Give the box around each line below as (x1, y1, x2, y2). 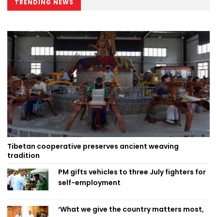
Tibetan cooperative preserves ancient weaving (7, 141, 179, 151)
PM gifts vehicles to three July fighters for (58, 167, 206, 177)
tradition (7, 150, 40, 160)
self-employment (58, 177, 121, 187)
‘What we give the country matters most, (58, 204, 204, 214)
